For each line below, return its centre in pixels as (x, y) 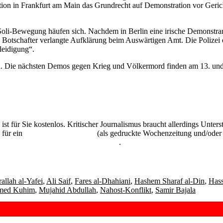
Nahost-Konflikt (126, 190)
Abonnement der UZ (60, 133)
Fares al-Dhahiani (103, 181)
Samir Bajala (175, 190)
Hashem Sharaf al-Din (169, 181)
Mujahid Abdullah (67, 190)
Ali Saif (58, 181)
